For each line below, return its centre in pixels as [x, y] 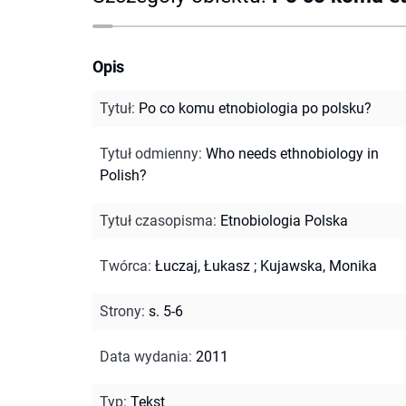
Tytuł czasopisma [156, 220]
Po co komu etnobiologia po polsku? [255, 108]
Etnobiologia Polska [284, 220]
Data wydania [144, 356]
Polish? [123, 175]
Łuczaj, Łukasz [203, 266]
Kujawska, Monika [319, 266]
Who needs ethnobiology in [292, 153]
